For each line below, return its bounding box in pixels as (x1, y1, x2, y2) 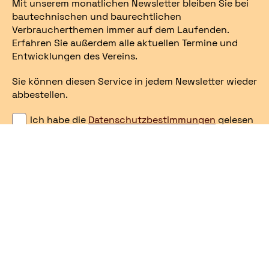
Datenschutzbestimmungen (88, 113, 216, 127)
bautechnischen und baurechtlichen (12, 10, 181, 23)
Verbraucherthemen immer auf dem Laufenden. (12, 23, 229, 37)
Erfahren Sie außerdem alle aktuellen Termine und (12, 37, 238, 50)
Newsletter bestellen (22, 223, 121, 235)
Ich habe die (30, 113, 88, 127)
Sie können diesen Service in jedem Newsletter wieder (12, 75, 257, 88)
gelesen (216, 113, 253, 127)
